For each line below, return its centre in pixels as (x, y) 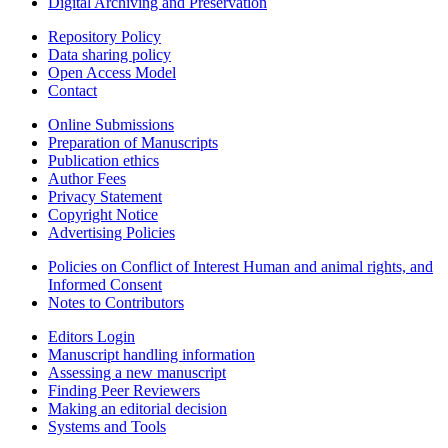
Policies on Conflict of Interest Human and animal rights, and (240, 266)
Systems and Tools (107, 426)
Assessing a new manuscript (137, 372)
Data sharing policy (109, 54)
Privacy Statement (105, 196)
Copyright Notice (103, 214)
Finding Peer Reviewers (124, 390)
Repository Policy (104, 36)
